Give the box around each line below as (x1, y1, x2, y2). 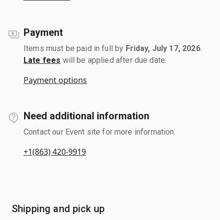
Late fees (24, 55, 61, 65)
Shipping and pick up (12, 202, 105, 215)
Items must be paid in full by (24, 43, 126, 53)
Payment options (24, 74, 87, 85)
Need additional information (24, 110, 149, 122)
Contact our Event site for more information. (24, 127, 176, 137)
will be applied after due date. (60, 55, 167, 65)
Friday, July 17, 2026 (125, 43, 200, 53)
